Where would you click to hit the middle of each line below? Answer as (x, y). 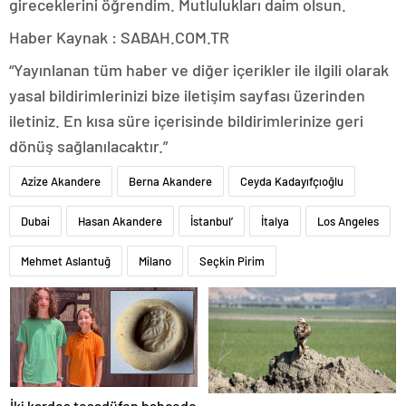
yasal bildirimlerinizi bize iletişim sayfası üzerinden (187, 96)
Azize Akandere (61, 182)
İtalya (275, 222)
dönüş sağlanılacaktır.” (88, 146)
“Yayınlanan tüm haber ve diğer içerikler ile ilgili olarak (199, 70)
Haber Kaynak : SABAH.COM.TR (119, 38)
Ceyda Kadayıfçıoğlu (292, 182)
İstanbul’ (212, 222)
